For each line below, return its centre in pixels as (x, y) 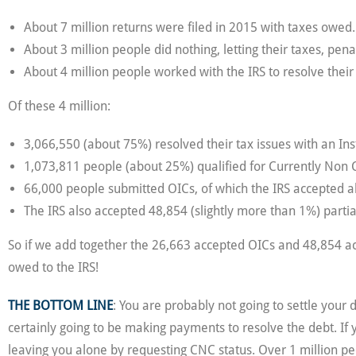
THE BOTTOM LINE (60, 306)
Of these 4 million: (59, 106)
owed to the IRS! (53, 267)
